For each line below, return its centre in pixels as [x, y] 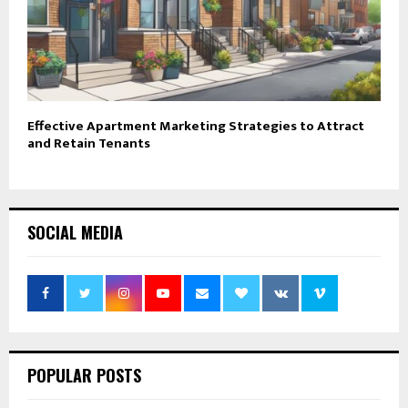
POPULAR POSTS [84, 376]
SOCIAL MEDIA [75, 233]
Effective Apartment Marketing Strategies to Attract [196, 127]
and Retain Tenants [89, 144]
